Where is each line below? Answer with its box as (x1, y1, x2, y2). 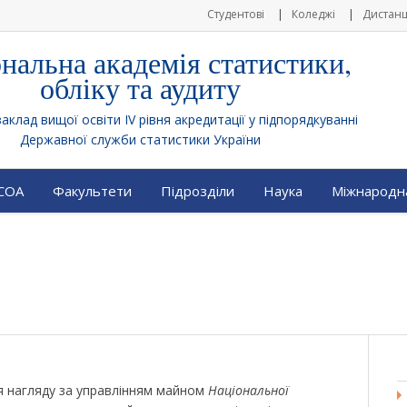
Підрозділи (161, 182, 234, 200)
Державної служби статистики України (20, 131, 261, 148)
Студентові (207, 6, 264, 22)
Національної (208, 382, 289, 399)
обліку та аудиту (40, 68, 241, 107)
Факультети (53, 182, 132, 200)
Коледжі (292, 6, 335, 22)
